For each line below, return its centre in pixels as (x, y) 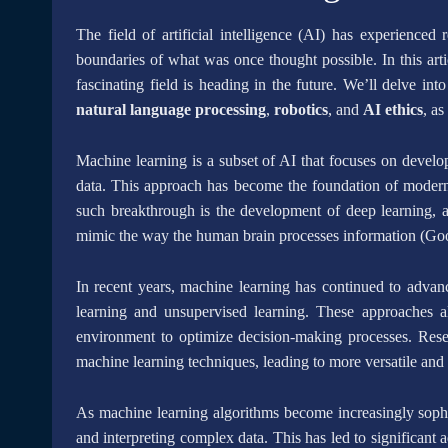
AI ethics (393, 109)
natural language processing (171, 109)
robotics (301, 109)
